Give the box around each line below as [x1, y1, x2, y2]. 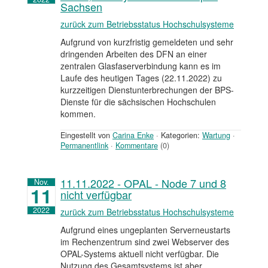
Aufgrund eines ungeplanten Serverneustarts [60, 224, 230, 236]
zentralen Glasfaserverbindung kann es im [60, 60, 221, 72]
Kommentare [115, 140, 158, 151]
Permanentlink [60, 140, 108, 151]
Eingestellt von [60, 130, 112, 141]
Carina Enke [112, 130, 154, 141]
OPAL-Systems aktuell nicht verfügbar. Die [60, 248, 219, 260]
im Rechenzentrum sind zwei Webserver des [60, 236, 229, 248]
